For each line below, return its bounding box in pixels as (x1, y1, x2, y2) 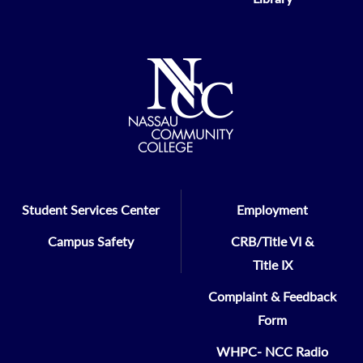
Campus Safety (47, 233, 134, 249)
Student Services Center (21, 202, 160, 217)
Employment (237, 202, 308, 217)
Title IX (252, 257, 293, 272)
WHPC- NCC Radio (216, 344, 328, 359)
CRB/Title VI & (231, 233, 314, 249)
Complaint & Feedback (208, 288, 336, 304)
